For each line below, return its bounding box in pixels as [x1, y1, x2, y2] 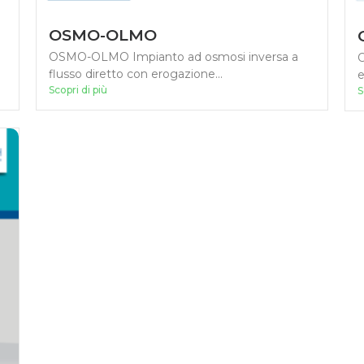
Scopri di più [48, 84, 107, 97]
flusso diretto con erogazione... [48, 67, 223, 82]
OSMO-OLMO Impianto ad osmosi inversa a [48, 50, 298, 65]
